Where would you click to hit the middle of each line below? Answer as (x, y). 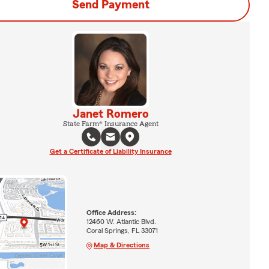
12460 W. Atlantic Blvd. (121, 221)
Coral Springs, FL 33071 (122, 230)
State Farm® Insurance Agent (110, 124)
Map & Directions (121, 245)
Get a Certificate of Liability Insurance (110, 151)
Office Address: (111, 212)
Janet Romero (110, 114)
